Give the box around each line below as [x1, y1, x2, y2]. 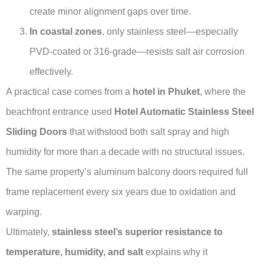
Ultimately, [6, 226, 52, 237]
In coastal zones [29, 26, 102, 37]
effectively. [29, 66, 73, 77]
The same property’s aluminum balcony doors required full [6, 166, 248, 177]
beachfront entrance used [6, 106, 114, 117]
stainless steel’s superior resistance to [52, 226, 223, 237]
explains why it [143, 246, 207, 257]
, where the [200, 86, 246, 97]
